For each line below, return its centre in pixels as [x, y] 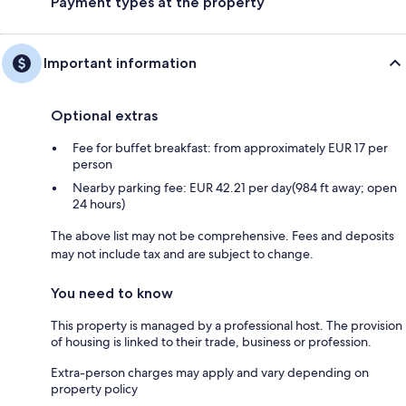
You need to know [112, 293]
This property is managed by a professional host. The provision [227, 325]
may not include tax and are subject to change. [182, 253]
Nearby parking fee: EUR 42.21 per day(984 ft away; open [235, 187]
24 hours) [99, 203]
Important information [120, 63]
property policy [94, 388]
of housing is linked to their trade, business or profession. [211, 341]
